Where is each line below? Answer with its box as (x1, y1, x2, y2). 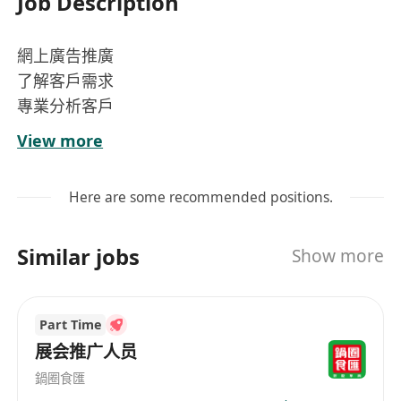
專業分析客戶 (17, 94, 115, 116)
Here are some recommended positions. (68, 187, 333, 208)
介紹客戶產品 (17, 119, 115, 141)
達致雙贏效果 (17, 144, 115, 166)
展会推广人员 (35, 340, 138, 364)
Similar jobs (17, 241, 141, 271)
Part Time (38, 316, 101, 334)
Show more (291, 244, 384, 269)
